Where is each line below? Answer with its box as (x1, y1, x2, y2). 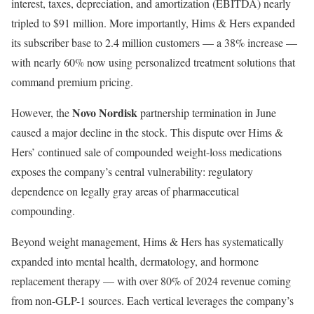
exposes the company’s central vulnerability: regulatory (11, 164, 253, 179)
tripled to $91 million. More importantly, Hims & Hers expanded (11, 15, 295, 31)
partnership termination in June (137, 105, 276, 121)
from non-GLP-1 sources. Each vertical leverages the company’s (11, 293, 294, 308)
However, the (11, 105, 72, 121)
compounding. (11, 203, 75, 219)
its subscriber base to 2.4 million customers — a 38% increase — (11, 35, 297, 50)
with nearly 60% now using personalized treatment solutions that (11, 55, 295, 70)
